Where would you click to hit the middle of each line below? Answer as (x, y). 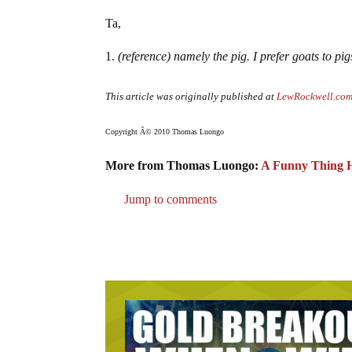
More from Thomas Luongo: (183, 165)
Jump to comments (169, 199)
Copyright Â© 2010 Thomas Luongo (165, 131)
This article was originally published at (191, 96)
